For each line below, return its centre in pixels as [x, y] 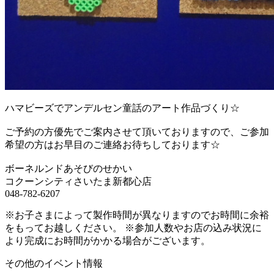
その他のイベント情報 [54, 263]
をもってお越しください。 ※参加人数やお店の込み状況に [133, 228]
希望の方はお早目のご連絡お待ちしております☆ [113, 144]
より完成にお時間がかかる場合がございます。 [108, 240]
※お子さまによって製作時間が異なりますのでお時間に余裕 [137, 215]
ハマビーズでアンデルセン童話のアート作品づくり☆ [122, 108]
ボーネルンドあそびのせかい [68, 168]
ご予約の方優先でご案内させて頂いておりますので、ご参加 [137, 131]
